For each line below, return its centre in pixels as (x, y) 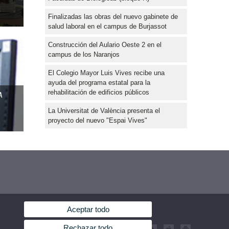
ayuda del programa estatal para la (99, 82)
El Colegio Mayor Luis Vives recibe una (106, 73)
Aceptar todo (88, 210)
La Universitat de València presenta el (104, 110)
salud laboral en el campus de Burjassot (107, 26)
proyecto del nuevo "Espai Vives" (98, 120)
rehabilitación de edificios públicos (99, 92)
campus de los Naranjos (84, 54)
